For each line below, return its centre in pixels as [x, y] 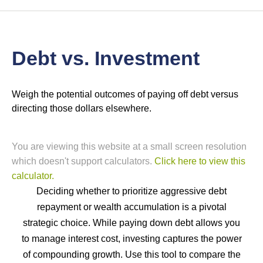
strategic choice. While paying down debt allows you [131, 222]
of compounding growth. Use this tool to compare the [131, 254]
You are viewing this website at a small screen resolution [129, 146]
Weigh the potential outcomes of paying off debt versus [125, 94]
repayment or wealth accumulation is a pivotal [131, 207]
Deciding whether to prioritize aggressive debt [131, 191]
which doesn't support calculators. [83, 161]
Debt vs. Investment [106, 58]
